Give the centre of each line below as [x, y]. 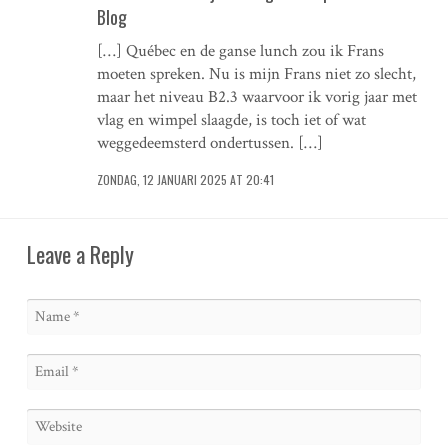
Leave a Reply [80, 254]
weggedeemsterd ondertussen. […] [209, 143]
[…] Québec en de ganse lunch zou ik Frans [240, 51]
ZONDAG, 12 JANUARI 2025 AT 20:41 [185, 179]
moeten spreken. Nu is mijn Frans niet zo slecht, [256, 74]
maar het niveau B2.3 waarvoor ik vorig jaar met [256, 97]
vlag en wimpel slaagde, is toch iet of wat [231, 120]
